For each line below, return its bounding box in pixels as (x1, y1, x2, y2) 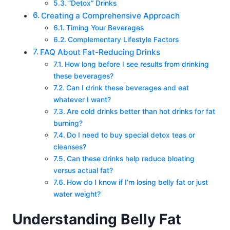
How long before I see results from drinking (64, 60, 209, 69)
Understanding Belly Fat (12, 210, 181, 228)
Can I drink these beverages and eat (66, 84, 189, 92)
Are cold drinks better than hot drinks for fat (66, 107, 215, 116)
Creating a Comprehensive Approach (41, 11, 180, 21)
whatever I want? (53, 95, 111, 104)
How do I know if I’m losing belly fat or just (66, 178, 208, 187)
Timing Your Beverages (66, 24, 144, 32)
